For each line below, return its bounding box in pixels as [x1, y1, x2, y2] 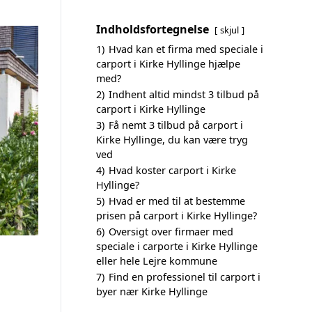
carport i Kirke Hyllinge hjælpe [96, 57, 240, 70]
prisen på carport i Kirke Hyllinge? [96, 209, 257, 222]
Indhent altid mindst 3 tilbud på [109, 88, 259, 101]
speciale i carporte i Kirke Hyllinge [96, 240, 258, 253]
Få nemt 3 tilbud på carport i [109, 118, 243, 132]
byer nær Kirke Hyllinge [96, 285, 208, 298]
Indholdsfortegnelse [96, 22, 209, 37]
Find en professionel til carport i [109, 270, 260, 283]
